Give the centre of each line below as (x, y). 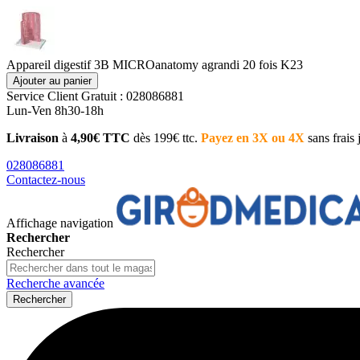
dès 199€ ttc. (166, 138)
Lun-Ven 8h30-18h (55, 110)
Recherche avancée (55, 283)
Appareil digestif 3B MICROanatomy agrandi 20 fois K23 (155, 65)
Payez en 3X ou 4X (253, 138)
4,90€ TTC (99, 138)
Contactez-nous (46, 180)
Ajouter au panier (52, 81)
